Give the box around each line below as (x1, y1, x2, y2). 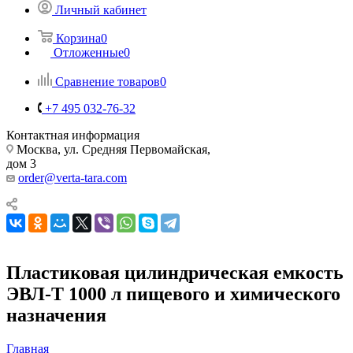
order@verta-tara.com (18, 170, 127, 184)
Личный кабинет (55, 2, 147, 17)
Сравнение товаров (55, 74, 160, 88)
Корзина (56, 31, 101, 45)
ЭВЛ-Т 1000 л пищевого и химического (6, 283, 340, 304)
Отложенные (54, 45, 124, 59)
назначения (6, 304, 106, 325)
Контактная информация (6, 128, 139, 142)
